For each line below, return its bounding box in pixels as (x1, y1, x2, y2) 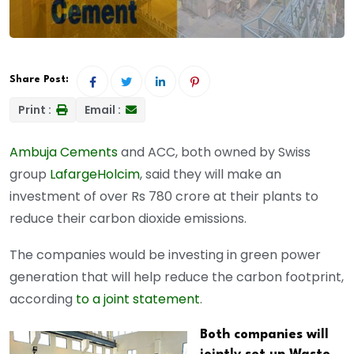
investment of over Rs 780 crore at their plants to (9, 187, 318, 206)
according (9, 290, 76, 309)
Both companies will (200, 328, 329, 342)
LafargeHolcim (50, 165, 140, 184)
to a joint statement (76, 290, 200, 309)
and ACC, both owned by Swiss (118, 143, 311, 162)
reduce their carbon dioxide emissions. (9, 209, 247, 228)
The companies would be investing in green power (9, 246, 321, 265)
